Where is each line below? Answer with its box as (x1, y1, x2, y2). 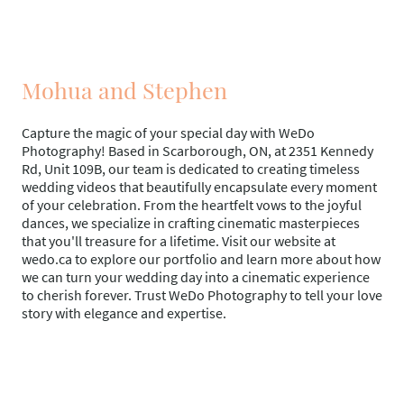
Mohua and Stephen (22, 75, 227, 106)
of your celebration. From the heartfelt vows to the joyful (22, 196, 362, 215)
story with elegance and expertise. (22, 304, 226, 323)
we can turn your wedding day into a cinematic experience (22, 268, 370, 287)
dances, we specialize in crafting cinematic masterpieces (22, 214, 360, 233)
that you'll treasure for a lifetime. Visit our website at (22, 232, 335, 251)
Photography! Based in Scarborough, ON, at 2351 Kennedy (22, 142, 373, 161)
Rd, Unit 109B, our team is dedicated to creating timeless (22, 160, 360, 179)
